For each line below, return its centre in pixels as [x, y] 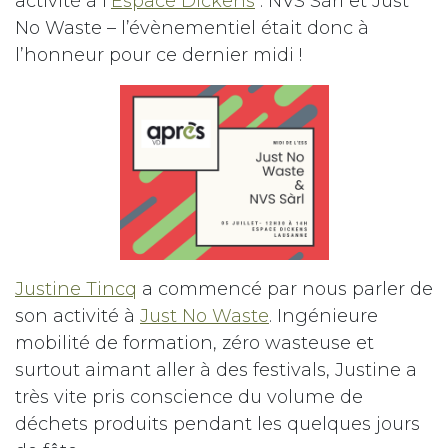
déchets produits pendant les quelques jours [217, 424]
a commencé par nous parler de [285, 289]
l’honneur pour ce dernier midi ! [158, 55]
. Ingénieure [323, 316]
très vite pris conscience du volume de [189, 397]
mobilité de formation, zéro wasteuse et [194, 343]
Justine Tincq [76, 289]
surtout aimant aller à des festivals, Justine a [216, 370]
